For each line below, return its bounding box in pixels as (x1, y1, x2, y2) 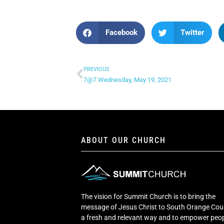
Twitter (180, 28, 204, 37)
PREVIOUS (83, 66, 109, 72)
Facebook (105, 28, 137, 37)
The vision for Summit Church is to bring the (81, 192, 215, 201)
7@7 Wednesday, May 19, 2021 (83, 76, 171, 83)
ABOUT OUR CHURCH (81, 135, 166, 145)
